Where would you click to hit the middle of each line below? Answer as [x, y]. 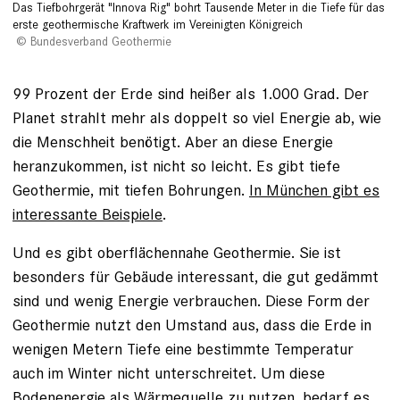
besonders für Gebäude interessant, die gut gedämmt [196, 276]
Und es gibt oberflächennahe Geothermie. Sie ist [177, 252]
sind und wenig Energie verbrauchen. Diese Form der [191, 300]
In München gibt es [314, 189]
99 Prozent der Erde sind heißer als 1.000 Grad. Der [191, 93]
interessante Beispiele [87, 213]
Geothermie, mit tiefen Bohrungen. [131, 189]
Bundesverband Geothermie [101, 41]
